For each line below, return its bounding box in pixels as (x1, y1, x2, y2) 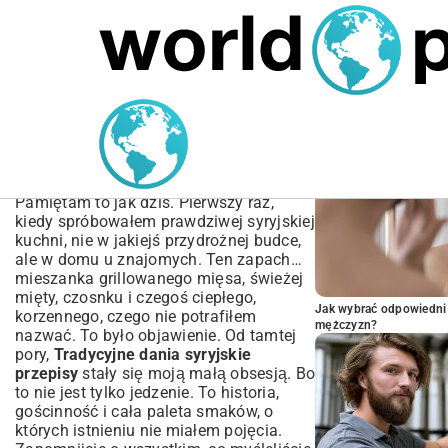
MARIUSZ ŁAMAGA (15, 94, 127, 108)
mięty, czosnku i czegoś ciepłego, (15, 288, 257, 307)
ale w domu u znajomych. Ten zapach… (15, 250, 302, 269)
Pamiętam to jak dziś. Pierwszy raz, (15, 193, 274, 212)
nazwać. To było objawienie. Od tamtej (15, 326, 297, 345)
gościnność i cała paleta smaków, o (15, 402, 274, 421)
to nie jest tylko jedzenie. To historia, (15, 383, 279, 402)
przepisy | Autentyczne (15, 137, 270, 165)
